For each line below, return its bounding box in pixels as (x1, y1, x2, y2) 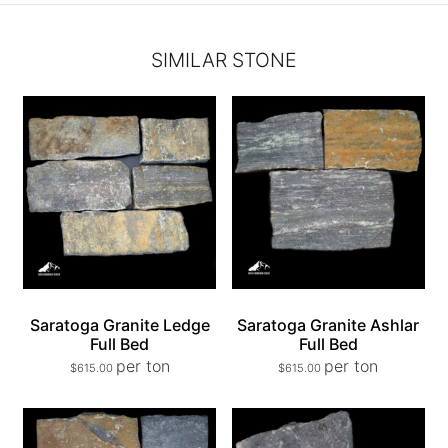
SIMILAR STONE (151, 48, 297, 73)
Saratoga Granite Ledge (29, 315, 210, 336)
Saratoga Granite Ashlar (237, 315, 420, 336)
